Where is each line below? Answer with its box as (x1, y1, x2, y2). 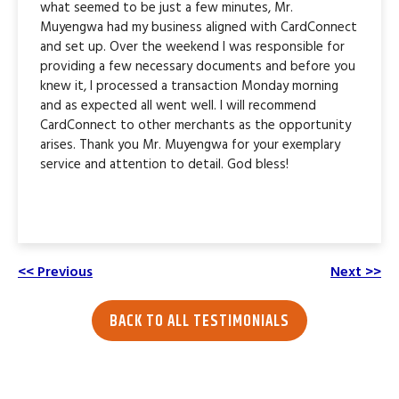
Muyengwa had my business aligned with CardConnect (40, 18, 357, 37)
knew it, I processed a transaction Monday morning (40, 77, 338, 96)
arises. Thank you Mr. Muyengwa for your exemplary (40, 135, 340, 155)
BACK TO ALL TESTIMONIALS (110, 309, 289, 335)
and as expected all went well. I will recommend (40, 96, 316, 116)
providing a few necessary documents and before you (40, 57, 355, 77)
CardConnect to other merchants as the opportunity (40, 116, 351, 135)
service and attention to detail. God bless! (40, 155, 289, 175)
